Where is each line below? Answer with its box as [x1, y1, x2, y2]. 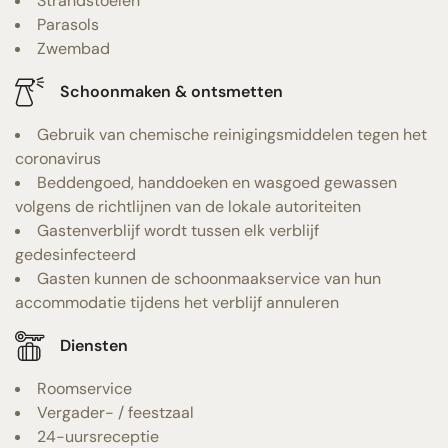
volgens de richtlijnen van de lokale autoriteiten [15, 195, 361, 217]
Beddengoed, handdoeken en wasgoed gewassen [37, 171, 397, 193]
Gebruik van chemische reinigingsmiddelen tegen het [37, 123, 427, 145]
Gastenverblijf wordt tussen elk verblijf [37, 219, 319, 241]
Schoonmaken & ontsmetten [60, 81, 283, 103]
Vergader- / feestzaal [37, 401, 194, 423]
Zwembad [37, 37, 110, 59]
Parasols [37, 13, 99, 35]
